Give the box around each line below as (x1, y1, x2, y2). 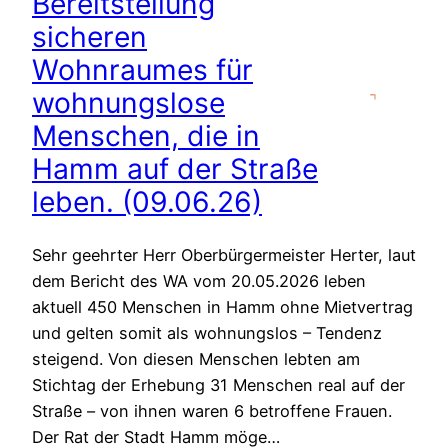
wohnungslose (32, 86, 225, 120)
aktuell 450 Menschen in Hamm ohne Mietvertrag (32, 297, 413, 318)
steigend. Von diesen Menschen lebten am (32, 349, 360, 370)
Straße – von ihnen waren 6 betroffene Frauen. (32, 401, 392, 422)
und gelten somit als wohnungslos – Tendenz (32, 323, 382, 344)
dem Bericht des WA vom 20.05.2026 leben (32, 271, 366, 292)
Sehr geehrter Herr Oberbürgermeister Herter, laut (32, 245, 416, 266)
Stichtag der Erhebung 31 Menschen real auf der (32, 375, 405, 396)
